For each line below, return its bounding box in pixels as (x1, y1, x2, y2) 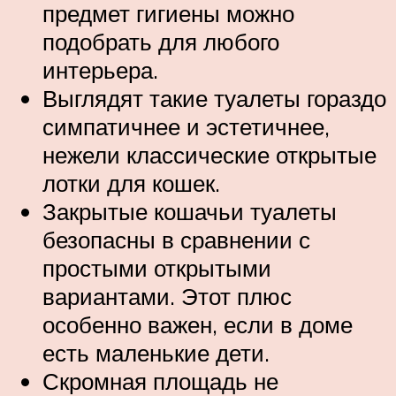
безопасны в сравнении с (42, 225, 310, 254)
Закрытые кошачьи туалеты (42, 196, 337, 225)
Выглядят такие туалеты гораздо (42, 83, 386, 112)
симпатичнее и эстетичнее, (42, 111, 330, 141)
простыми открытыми (42, 253, 271, 282)
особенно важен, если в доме (42, 309, 353, 339)
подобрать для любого (42, 27, 279, 56)
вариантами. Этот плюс (42, 281, 292, 310)
